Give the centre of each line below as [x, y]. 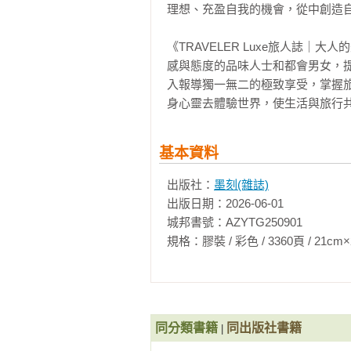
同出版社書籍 [264, 328]
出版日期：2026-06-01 [225, 204]
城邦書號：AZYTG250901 [235, 223]
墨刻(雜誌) [241, 185]
